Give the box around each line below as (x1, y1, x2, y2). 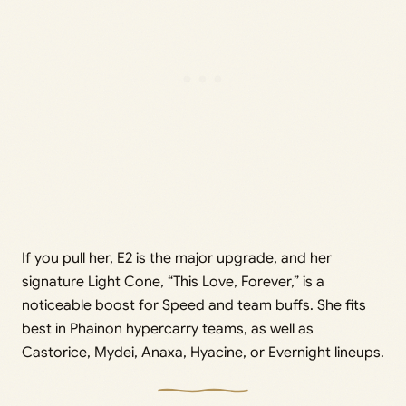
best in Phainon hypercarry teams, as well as (22, 319, 314, 338)
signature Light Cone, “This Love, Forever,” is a (22, 272, 324, 291)
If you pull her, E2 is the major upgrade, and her (22, 248, 332, 267)
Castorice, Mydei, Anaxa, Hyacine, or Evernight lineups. (22, 343, 384, 362)
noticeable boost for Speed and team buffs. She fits (22, 295, 366, 314)
